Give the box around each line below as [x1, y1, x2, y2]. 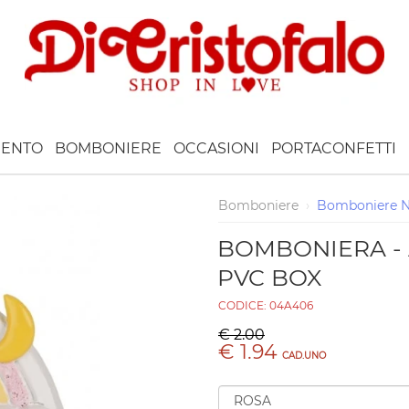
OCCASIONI [173, 139, 259, 157]
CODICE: [217, 299, 269, 312]
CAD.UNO [281, 350, 326, 362]
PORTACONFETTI [271, 139, 396, 157]
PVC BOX [216, 264, 321, 291]
